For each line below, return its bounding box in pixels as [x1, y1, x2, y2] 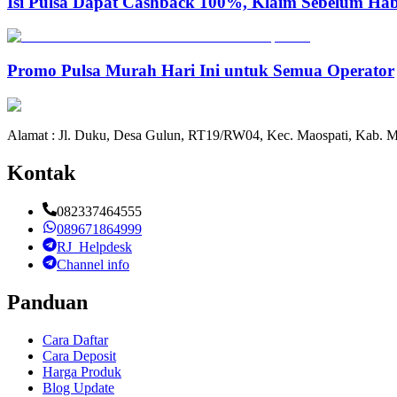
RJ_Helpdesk [57, 239, 132, 255]
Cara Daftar [43, 332, 108, 348]
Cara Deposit [43, 348, 116, 364]
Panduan [7, 291, 88, 315]
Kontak [7, 160, 75, 184]
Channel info [57, 257, 129, 273]
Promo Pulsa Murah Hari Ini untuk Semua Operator [7, 60, 394, 80]
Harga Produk [43, 364, 121, 380]
